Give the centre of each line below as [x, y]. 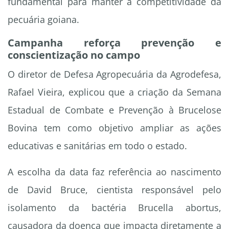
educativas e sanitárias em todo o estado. [97, 146]
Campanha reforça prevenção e [114, 43]
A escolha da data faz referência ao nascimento [114, 172]
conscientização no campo [74, 55]
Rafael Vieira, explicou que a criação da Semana [114, 92]
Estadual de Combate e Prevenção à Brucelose [114, 110]
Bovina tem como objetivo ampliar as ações [114, 128]
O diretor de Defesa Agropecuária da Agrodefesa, [114, 74]
